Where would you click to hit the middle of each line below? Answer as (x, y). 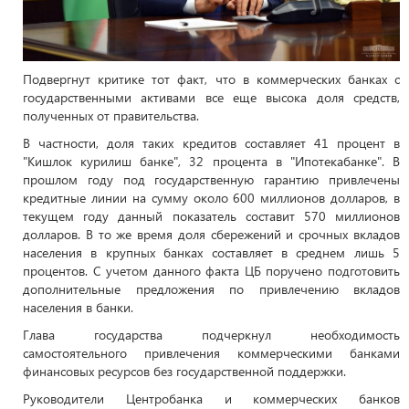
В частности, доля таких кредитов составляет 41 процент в (211, 143)
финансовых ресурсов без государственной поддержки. (184, 372)
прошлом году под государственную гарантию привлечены (211, 180)
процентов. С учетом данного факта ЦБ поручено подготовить (211, 271)
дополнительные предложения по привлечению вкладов (211, 289)
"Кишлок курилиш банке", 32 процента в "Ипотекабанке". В (211, 162)
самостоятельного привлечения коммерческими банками (211, 353)
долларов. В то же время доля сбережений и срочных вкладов (211, 235)
